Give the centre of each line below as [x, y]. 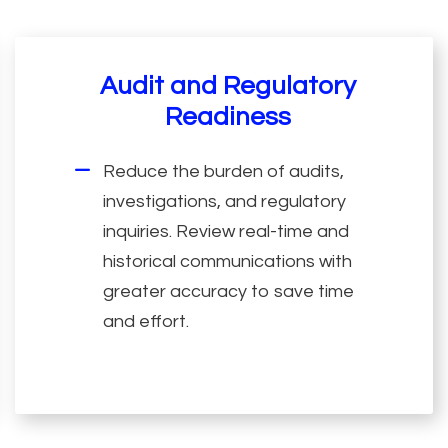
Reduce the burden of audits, [223, 171]
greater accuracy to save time [228, 291]
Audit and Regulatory [228, 85]
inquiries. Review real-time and [225, 231]
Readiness [228, 116]
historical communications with [227, 261]
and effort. [145, 321]
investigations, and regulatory [224, 201]
